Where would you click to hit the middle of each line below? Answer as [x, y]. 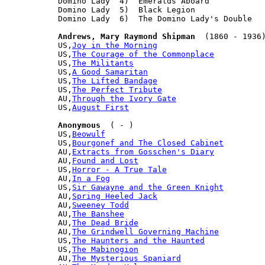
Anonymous [79, 125]
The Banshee [98, 214]
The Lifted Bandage [115, 80]
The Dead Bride [105, 222]
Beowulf [89, 134]
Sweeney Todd [101, 205]
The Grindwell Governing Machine [146, 231]
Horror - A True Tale [119, 169]
